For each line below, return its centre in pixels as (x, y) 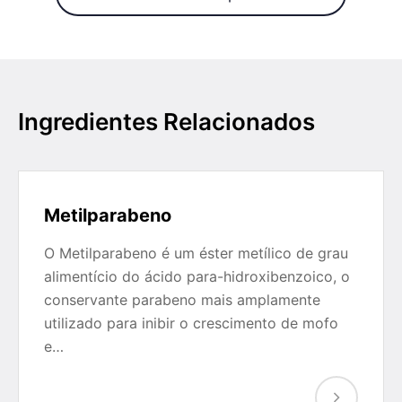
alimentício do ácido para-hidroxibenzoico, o (197, 276)
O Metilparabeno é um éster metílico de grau (196, 253)
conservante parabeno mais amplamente (182, 300)
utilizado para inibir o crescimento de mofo (191, 323)
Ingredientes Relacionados (166, 122)
